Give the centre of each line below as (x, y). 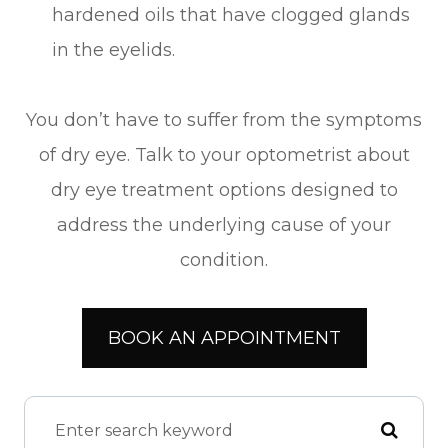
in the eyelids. (114, 49)
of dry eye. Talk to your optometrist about (224, 154)
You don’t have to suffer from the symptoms (224, 119)
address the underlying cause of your (224, 224)
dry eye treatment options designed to (224, 189)
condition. (224, 259)
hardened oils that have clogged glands (231, 14)
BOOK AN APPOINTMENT (224, 337)
